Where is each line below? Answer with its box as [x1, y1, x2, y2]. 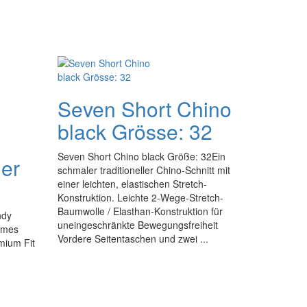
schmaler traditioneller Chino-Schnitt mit [57, 163, 230, 177]
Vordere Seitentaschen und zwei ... [57, 232, 208, 245]
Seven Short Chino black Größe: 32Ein [57, 149, 225, 163]
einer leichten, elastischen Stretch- [57, 177, 207, 191]
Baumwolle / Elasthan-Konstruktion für [57, 204, 223, 218]
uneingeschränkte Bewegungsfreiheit [57, 218, 218, 232]
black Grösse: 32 [57, 116, 212, 146]
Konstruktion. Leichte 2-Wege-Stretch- [57, 191, 223, 204]
